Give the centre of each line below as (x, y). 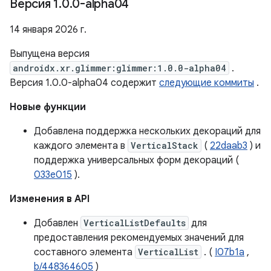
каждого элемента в (81, 146)
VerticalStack (165, 145)
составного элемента (84, 252)
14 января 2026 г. (48, 30)
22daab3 (229, 146)
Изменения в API (50, 199)
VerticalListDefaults (135, 223)
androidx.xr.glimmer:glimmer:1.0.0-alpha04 (119, 68)
